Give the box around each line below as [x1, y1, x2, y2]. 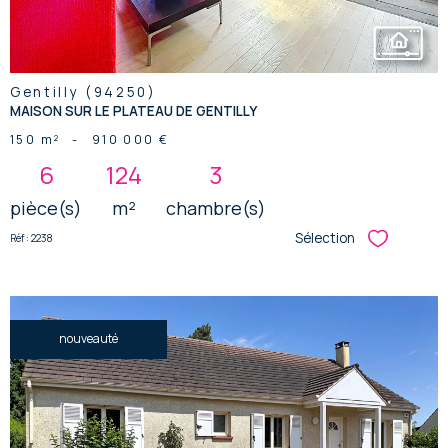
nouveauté [59, 330, 118, 348]
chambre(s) [166, 195, 266, 220]
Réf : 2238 [10, 231, 52, 246]
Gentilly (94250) [10, 82, 157, 101]
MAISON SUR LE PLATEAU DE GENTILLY [10, 101, 257, 120]
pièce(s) [10, 195, 82, 220]
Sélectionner [377, 234, 446, 252]
